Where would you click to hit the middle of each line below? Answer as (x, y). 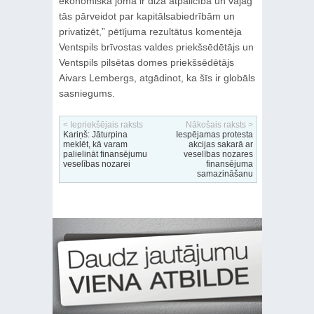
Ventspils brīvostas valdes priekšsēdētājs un (156, 47)
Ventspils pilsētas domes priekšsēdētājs (146, 62)
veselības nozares (218, 154)
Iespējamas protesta (214, 134)
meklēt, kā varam (95, 144)
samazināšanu (225, 173)
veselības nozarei (96, 164)
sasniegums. (87, 93)
